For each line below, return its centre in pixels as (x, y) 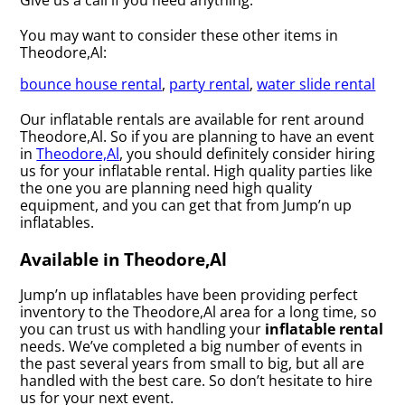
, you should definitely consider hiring (248, 153)
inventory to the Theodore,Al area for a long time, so (199, 311)
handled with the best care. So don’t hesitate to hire (197, 380)
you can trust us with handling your (143, 329)
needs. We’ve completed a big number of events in (192, 346)
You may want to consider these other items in (179, 35)
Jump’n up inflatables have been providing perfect (189, 294)
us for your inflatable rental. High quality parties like (197, 170)
